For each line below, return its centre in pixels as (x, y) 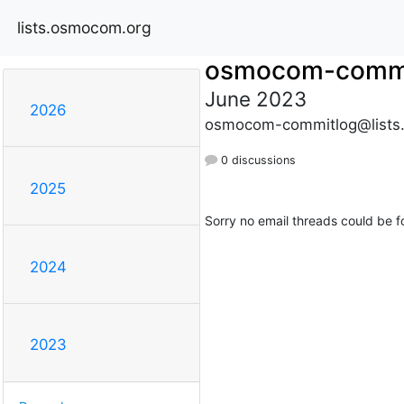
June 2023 (255, 98)
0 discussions (256, 160)
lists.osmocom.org (84, 27)
